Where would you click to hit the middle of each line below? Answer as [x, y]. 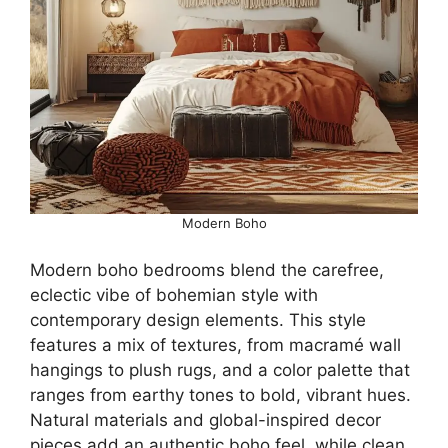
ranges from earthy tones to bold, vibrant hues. [220, 395]
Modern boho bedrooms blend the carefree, [207, 270]
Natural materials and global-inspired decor [205, 420]
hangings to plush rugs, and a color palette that [220, 370]
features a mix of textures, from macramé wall [215, 345]
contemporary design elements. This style [198, 320]
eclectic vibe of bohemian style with [174, 295]
